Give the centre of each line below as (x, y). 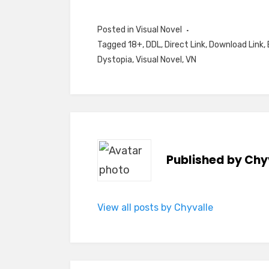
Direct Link (185, 45)
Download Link (236, 45)
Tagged (113, 45)
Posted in (116, 30)
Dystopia (115, 60)
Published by (205, 160)
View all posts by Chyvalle (155, 208)
